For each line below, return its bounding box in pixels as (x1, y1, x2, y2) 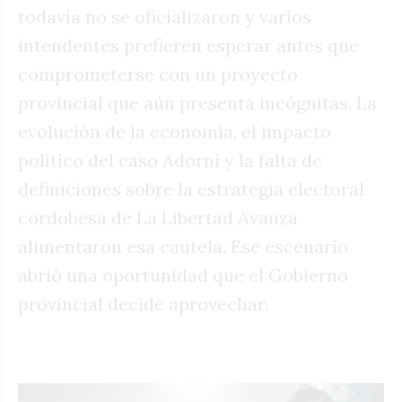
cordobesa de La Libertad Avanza (18, 205, 298, 229)
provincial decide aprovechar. (18, 292, 268, 315)
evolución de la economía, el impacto (18, 119, 331, 143)
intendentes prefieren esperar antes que (18, 33, 359, 57)
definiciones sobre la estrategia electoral (18, 177, 364, 200)
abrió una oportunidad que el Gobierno (18, 263, 348, 286)
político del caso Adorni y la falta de (18, 148, 322, 171)
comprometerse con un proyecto (18, 62, 298, 85)
